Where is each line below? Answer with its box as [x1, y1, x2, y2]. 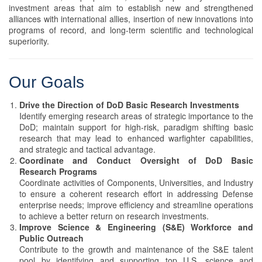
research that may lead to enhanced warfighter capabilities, [19, 132, 253, 144]
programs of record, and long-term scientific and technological [9, 24, 253, 36]
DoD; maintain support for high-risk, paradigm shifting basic [19, 121, 253, 133]
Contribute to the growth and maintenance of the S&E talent [19, 243, 253, 256]
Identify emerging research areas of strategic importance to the [19, 110, 253, 122]
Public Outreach [19, 232, 84, 244]
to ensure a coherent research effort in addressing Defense [19, 188, 253, 200]
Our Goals [9, 73, 84, 92]
